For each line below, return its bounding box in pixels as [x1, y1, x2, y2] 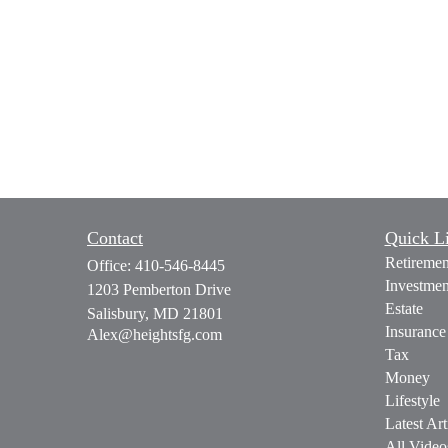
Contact [87, 228, 143, 248]
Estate [384, 300, 423, 317]
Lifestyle [384, 392, 440, 409]
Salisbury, [87, 305, 149, 322]
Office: [87, 257, 135, 274]
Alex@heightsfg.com [87, 326, 222, 343]
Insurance [384, 323, 446, 340]
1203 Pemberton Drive [87, 281, 231, 298]
